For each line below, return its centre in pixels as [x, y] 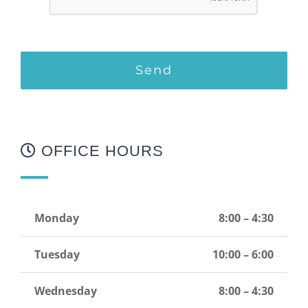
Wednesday [66, 291]
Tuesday [57, 255]
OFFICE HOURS [100, 151]
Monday [57, 218]
